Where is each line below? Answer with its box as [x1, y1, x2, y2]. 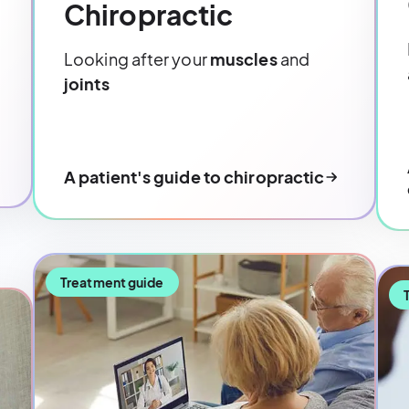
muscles [209, 48, 280, 70]
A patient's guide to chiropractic [64, 166, 325, 188]
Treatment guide [60, 274, 164, 291]
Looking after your [64, 48, 210, 70]
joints [64, 73, 110, 95]
